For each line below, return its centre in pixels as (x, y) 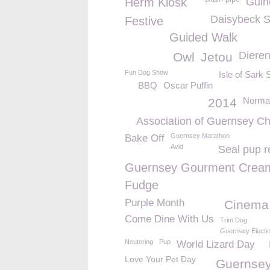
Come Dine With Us (169, 219)
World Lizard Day (216, 244)
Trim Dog (234, 220)
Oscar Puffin (188, 85)
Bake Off (145, 138)
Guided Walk (203, 37)
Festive (144, 21)
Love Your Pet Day (160, 259)
